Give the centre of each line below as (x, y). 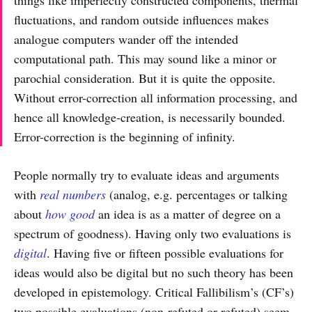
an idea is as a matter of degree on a (188, 213)
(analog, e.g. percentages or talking (197, 194)
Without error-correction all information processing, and (156, 97)
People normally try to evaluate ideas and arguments (147, 174)
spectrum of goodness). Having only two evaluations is (153, 233)
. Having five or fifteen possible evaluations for (165, 252)
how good (70, 213)
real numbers (73, 194)
